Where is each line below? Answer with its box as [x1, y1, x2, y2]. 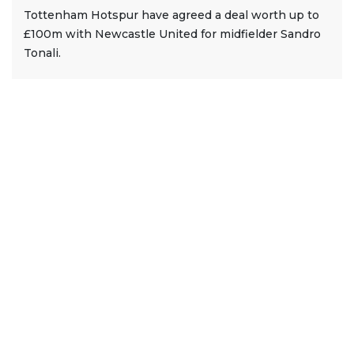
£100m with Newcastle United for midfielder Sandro [24, 26, 321, 41]
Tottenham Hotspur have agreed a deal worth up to [24, 7, 319, 22]
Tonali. [24, 45, 61, 60]
